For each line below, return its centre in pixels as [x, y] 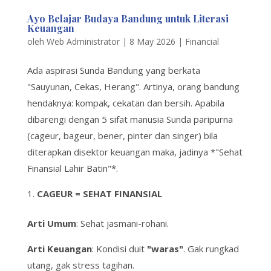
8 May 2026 [152, 42]
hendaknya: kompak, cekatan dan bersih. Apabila [126, 103]
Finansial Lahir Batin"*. [72, 168]
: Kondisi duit [119, 249]
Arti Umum [51, 224]
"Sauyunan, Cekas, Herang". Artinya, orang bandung [133, 87]
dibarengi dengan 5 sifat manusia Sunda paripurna [130, 119]
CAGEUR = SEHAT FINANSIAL [99, 194]
